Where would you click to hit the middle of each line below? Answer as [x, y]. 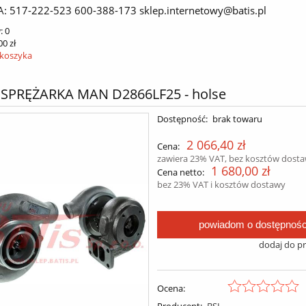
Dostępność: [183, 119]
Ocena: [171, 288]
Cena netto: [181, 172]
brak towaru [237, 119]
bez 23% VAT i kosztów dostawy [222, 185]
